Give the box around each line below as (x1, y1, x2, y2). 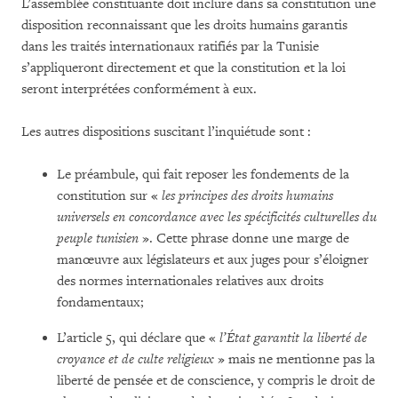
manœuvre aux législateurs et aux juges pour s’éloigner (57, 251, 369, 268)
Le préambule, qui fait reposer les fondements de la (57, 166, 349, 183)
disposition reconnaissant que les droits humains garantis (21, 17, 347, 34)
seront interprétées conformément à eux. (21, 81, 257, 98)
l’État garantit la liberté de (219, 330, 367, 346)
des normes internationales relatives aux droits (57, 273, 323, 290)
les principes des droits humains (162, 187, 333, 204)
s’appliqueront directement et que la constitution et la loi (21, 60, 346, 76)
